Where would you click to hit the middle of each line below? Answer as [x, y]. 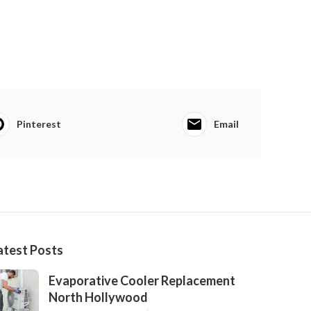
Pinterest [39, 124]
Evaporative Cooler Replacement [142, 280]
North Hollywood [98, 297]
